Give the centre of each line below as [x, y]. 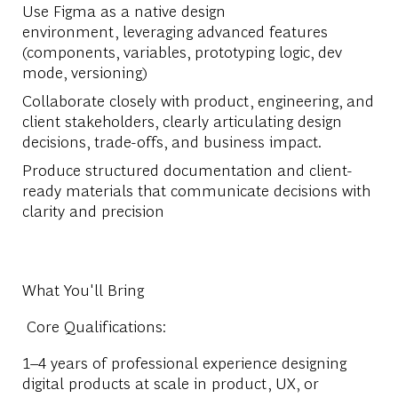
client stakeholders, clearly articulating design [182, 120]
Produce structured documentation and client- [187, 169]
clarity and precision [93, 210]
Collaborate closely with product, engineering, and [198, 99]
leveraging [157, 30]
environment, [72, 30]
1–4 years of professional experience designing [184, 362]
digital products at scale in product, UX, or [170, 382]
